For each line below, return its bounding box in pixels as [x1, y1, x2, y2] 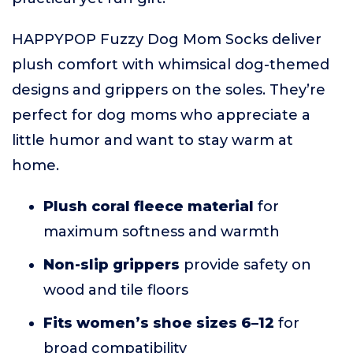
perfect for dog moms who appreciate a [12, 106, 310, 124]
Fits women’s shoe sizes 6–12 [43, 314, 274, 333]
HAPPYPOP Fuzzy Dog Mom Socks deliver [12, 31, 321, 49]
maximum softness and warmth [43, 223, 280, 241]
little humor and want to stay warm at [12, 132, 293, 150]
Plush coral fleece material [43, 198, 254, 216]
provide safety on [180, 256, 311, 274]
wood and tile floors [43, 281, 188, 299]
